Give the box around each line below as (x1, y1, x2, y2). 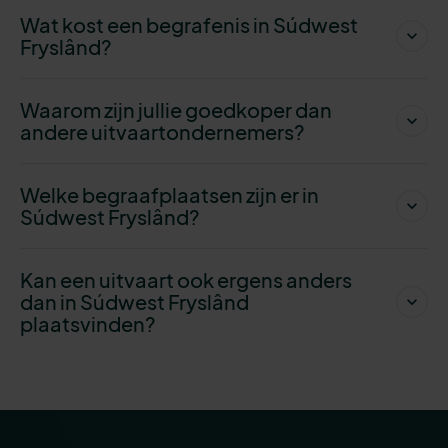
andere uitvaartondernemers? (20, 118, 305, 144)
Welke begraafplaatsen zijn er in (20, 181, 319, 207)
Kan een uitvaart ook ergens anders (20, 266, 352, 292)
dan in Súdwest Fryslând (20, 288, 249, 314)
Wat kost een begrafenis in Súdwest (20, 11, 358, 37)
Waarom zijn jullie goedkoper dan (20, 96, 332, 122)
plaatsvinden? (20, 310, 159, 336)
